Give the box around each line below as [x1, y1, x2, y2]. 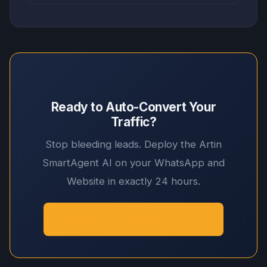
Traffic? [110, 114, 157, 129]
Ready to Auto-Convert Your [51, 99, 216, 114]
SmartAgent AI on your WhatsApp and [42, 156, 225, 169]
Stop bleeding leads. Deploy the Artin [45, 138, 222, 150]
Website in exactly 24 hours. [67, 175, 200, 187]
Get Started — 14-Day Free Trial [63, 213, 204, 224]
